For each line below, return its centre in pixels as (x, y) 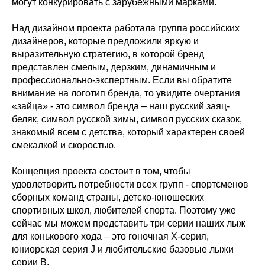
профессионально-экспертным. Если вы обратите (122, 80)
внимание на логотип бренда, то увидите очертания (126, 93)
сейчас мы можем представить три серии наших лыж (129, 223)
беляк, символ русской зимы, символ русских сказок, (127, 119)
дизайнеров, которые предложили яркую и (105, 41)
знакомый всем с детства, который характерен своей (128, 132)
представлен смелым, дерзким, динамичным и (114, 67)
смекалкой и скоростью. (64, 145)
